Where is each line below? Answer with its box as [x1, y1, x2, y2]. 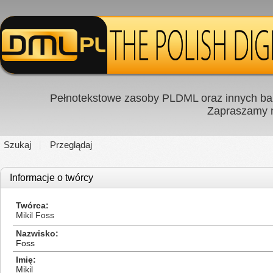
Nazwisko [16, 229, 55, 238]
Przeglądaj [50, 140, 92, 150]
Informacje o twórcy [10, 172, 93, 183]
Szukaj [4, 140, 31, 150]
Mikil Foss [16, 210, 54, 220]
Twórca [16, 200, 46, 210]
